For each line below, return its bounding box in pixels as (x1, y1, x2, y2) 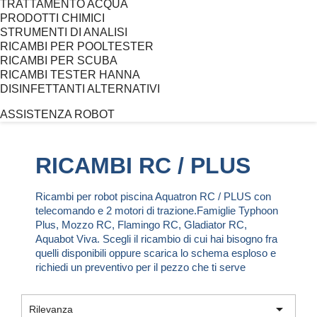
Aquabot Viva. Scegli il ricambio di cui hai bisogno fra (35, 232, 277, 245)
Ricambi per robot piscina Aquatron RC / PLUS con (35, 190, 271, 202)
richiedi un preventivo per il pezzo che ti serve (35, 260, 246, 273)
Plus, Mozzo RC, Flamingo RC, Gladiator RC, (35, 218, 247, 231)
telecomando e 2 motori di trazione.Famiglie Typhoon (35, 204, 278, 217)
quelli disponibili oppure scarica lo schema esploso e (35, 246, 276, 259)
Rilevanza (29, 303, 73, 315)
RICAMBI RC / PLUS (35, 152, 250, 178)
